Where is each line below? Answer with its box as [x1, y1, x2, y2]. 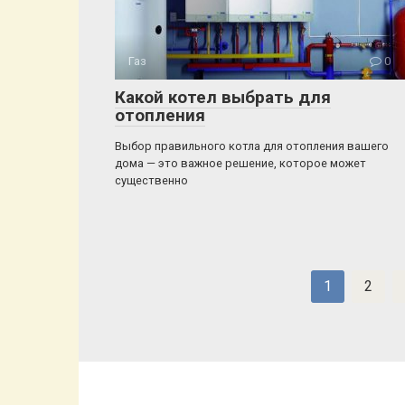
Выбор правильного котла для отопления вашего [115, 139, 389, 153]
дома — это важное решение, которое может [115, 156, 366, 170]
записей [114, 293, 168, 310]
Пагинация [114, 271, 186, 288]
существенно [115, 174, 188, 187]
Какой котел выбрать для [115, 87, 331, 108]
